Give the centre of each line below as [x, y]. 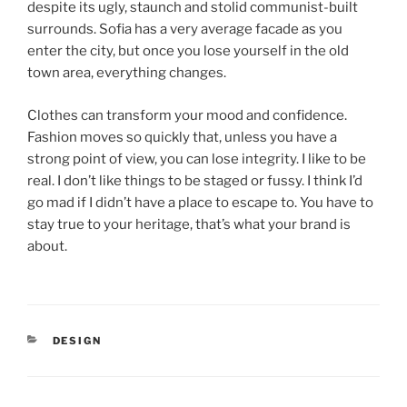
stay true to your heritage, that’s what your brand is [189, 224]
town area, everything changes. [127, 73]
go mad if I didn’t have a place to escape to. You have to [200, 202]
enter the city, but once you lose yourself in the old [188, 51]
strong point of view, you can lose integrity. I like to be [197, 159]
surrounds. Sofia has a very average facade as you [185, 30]
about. [47, 246]
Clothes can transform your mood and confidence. [187, 115]
